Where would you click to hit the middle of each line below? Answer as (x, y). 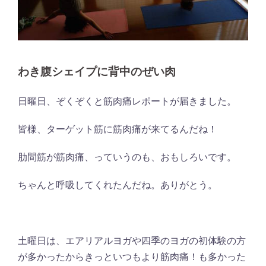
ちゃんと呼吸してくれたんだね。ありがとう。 (118, 184)
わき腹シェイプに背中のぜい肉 (97, 71)
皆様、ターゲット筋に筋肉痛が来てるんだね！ (118, 129)
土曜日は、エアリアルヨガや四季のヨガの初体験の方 (132, 240)
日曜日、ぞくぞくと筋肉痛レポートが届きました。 (127, 101)
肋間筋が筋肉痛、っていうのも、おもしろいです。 (127, 156)
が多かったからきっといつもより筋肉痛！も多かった (132, 256)
